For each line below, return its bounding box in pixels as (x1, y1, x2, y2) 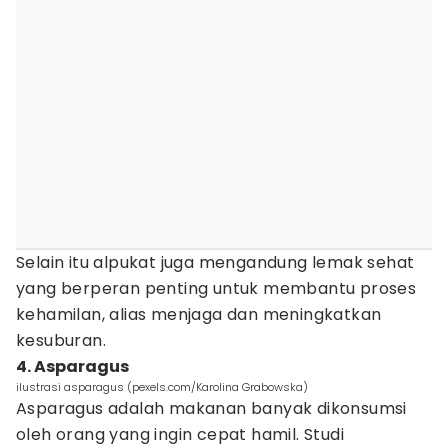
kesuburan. (16, 329, 111, 352)
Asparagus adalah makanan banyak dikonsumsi (16, 397, 407, 420)
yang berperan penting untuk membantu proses (16, 277, 417, 300)
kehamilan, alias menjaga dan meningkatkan (16, 303, 382, 326)
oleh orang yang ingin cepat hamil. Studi (16, 423, 344, 446)
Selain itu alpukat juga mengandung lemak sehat (16, 251, 415, 274)
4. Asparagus (16, 355, 129, 378)
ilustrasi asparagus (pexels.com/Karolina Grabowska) (16, 379, 308, 395)
